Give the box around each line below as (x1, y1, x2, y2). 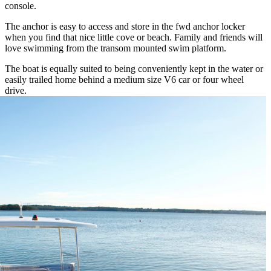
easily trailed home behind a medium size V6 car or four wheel (5, 74, 244, 85)
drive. (5, 85, 27, 96)
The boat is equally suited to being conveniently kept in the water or (5, 63, 263, 74)
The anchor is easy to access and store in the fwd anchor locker (5, 21, 245, 31)
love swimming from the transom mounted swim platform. (5, 42, 226, 53)
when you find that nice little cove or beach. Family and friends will (5, 31, 263, 42)
